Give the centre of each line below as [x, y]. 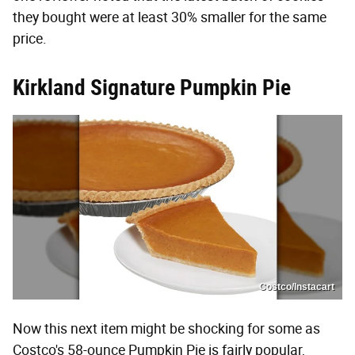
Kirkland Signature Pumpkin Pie [152, 87]
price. [30, 38]
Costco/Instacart [297, 287]
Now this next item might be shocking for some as [166, 329]
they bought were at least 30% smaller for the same [170, 17]
